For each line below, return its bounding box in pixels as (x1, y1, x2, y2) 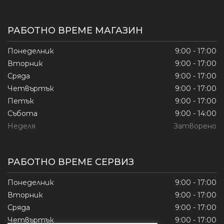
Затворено (173, 121, 216, 130)
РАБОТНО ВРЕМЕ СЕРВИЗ (7, 156, 134, 167)
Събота (7, 109, 37, 118)
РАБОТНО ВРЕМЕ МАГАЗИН (7, 25, 143, 36)
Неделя (7, 121, 35, 130)
